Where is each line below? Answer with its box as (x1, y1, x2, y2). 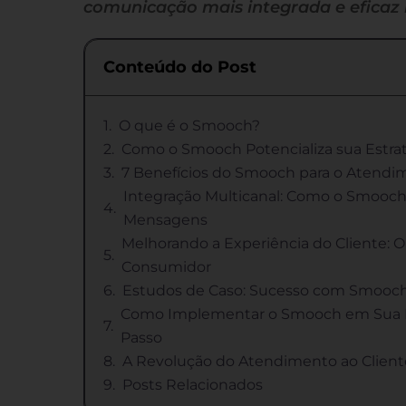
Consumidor (121, 257, 211, 275)
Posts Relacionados (122, 375, 263, 393)
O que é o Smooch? (119, 116, 260, 134)
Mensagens (123, 210, 208, 228)
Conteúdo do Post (103, 56, 256, 77)
